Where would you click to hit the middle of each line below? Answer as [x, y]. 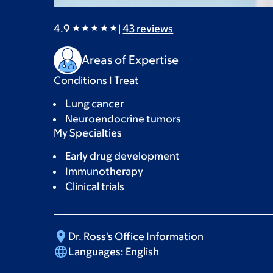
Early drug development [122, 156]
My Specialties [88, 133]
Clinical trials [95, 186]
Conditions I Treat [96, 80]
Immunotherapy [104, 171]
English [141, 251]
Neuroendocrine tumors [123, 119]
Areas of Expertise [130, 60]
